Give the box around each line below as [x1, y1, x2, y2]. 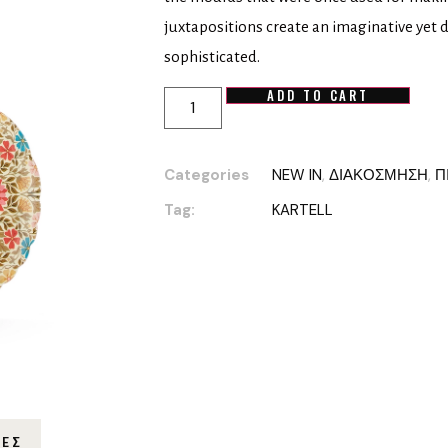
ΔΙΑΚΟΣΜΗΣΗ [329, 164, 429, 185]
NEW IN [272, 164, 323, 185]
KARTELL [272, 199, 334, 220]
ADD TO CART [267, 84, 370, 105]
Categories [164, 164, 250, 185]
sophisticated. [164, 48, 261, 66]
